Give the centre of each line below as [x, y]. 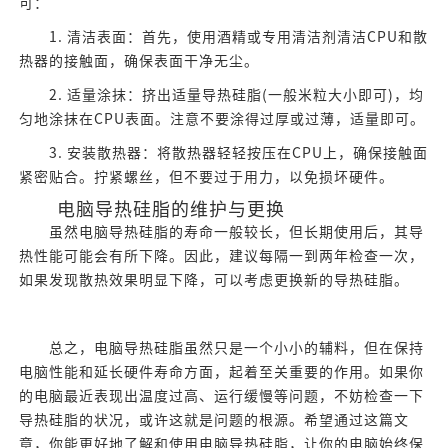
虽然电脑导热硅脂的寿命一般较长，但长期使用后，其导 [221, 232]
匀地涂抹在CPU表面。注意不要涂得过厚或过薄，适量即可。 [221, 119]
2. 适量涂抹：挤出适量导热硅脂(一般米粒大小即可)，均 [221, 95]
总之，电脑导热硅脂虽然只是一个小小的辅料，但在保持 [221, 348]
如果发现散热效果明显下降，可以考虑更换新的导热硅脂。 [213, 280]
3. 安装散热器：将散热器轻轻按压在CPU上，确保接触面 [223, 153]
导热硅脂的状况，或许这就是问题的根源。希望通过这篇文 [213, 420]
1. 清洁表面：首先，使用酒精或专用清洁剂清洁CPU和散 [223, 37]
